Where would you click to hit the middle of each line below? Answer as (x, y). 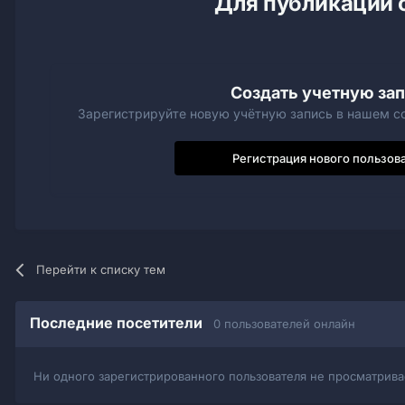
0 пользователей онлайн (284, 323)
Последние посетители (122, 322)
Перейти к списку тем (101, 269)
